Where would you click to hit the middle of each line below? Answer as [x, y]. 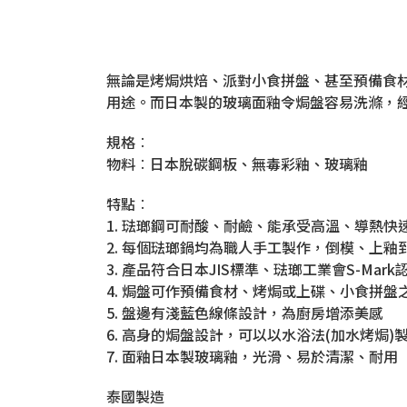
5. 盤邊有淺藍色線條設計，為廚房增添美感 [245, 312]
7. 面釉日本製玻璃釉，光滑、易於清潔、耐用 [252, 356]
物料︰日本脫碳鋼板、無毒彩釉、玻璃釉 [237, 163]
